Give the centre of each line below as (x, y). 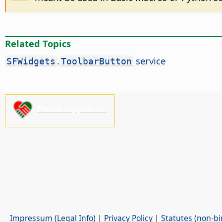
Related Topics (38, 44)
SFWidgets (31, 61)
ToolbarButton (96, 61)
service (149, 61)
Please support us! (72, 109)
